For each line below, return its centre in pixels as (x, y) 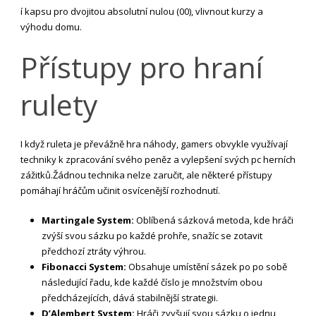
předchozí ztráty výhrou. (94, 251)
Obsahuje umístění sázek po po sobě (207, 266)
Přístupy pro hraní (142, 67)
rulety (59, 104)
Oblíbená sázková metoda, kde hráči (214, 220)
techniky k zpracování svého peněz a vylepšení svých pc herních (158, 159)
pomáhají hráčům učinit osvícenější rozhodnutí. (120, 190)
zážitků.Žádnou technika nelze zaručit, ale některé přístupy (146, 175)
